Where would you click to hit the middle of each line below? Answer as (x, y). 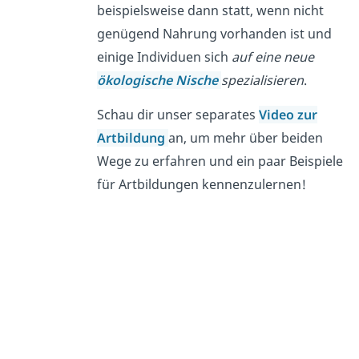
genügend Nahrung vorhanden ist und (215, 33)
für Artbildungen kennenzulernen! (202, 184)
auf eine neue (273, 56)
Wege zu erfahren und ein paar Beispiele (220, 161)
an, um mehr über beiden (246, 137)
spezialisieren (263, 80)
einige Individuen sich (165, 56)
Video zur (288, 114)
